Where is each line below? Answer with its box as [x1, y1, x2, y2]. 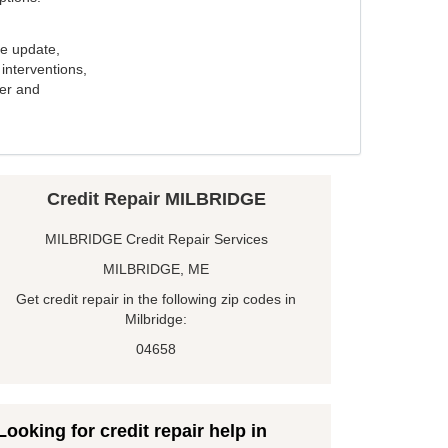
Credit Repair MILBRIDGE [46, 189, 266, 210]
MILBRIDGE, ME [103, 261, 209, 278]
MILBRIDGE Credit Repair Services [44, 231, 268, 248]
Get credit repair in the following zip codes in [16, 291, 296, 308]
